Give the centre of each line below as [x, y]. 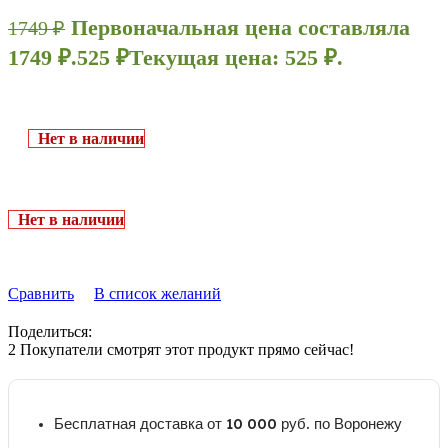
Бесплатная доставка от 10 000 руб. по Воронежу [228, 423]
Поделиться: [50, 331]
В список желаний [157, 293]
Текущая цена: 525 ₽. [236, 57]
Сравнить [41, 293]
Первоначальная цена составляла [240, 27]
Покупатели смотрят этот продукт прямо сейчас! [187, 349]
